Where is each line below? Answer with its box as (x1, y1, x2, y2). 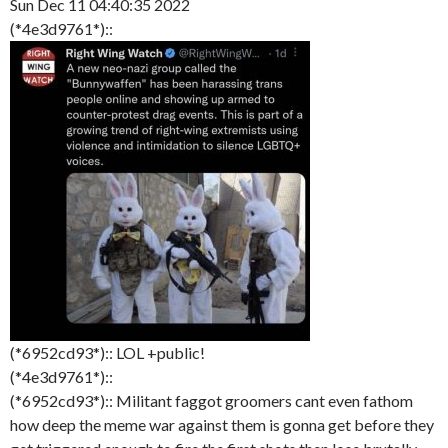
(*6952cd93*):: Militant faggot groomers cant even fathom (10, 391, 413, 410)
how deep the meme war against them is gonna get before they (10, 415, 434, 434)
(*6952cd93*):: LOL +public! (10, 343, 205, 362)
